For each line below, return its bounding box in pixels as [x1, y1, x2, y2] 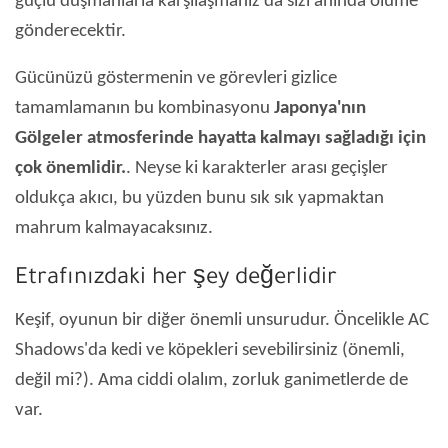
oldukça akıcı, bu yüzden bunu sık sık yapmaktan [15, 189, 384, 209]
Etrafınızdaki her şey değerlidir [15, 267, 337, 293]
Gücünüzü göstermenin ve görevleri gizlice [15, 69, 337, 89]
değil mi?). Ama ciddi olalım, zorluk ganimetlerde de [15, 371, 408, 391]
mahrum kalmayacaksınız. [15, 219, 213, 239]
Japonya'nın [274, 99, 366, 119]
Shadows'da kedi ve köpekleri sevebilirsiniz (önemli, [15, 341, 405, 361]
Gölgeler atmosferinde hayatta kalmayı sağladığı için [15, 129, 426, 149]
